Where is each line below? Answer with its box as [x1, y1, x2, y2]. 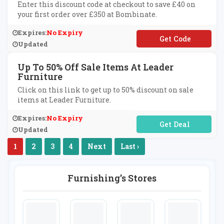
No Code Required [142, 119, 205, 129]
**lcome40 [154, 33, 193, 43]
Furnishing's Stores [67, 172, 156, 184]
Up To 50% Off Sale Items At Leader [17, 61, 173, 73]
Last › [120, 141, 139, 151]
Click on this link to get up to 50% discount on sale [17, 85, 193, 94]
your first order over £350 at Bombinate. [17, 9, 157, 19]
